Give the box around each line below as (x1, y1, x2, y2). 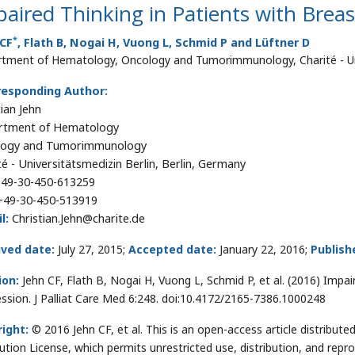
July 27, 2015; (58, 242, 128, 257)
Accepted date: (128, 242, 216, 257)
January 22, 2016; (216, 242, 311, 257)
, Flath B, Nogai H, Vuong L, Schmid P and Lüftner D (17, 35, 310, 50)
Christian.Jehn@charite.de (12, 211, 145, 226)
